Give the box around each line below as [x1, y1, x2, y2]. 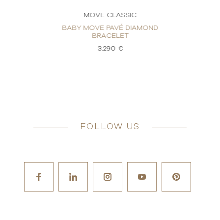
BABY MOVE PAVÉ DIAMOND [62, 25, 159, 32]
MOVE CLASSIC [83, 12, 137, 19]
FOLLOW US [80, 122, 140, 132]
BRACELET [91, 32, 129, 40]
